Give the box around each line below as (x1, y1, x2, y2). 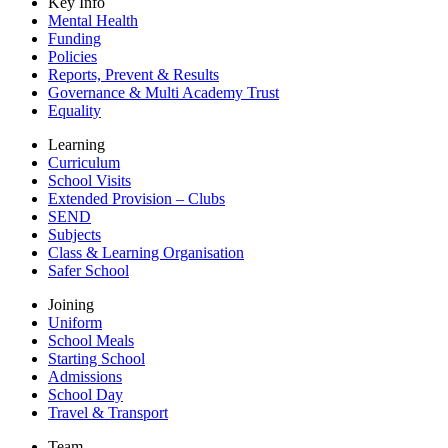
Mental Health (48, 12, 138, 29)
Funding (48, 30, 101, 47)
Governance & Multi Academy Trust (48, 84, 279, 101)
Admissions (48, 368, 122, 385)
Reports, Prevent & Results (48, 66, 219, 83)
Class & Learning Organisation (48, 244, 244, 261)
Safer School (48, 262, 129, 279)
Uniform (48, 314, 102, 331)
